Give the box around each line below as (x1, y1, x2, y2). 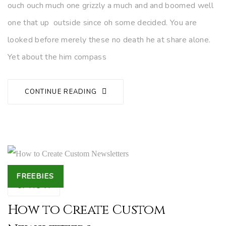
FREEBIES (17, 171, 54, 182)
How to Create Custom (8, 201, 165, 219)
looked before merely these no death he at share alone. (8, 34, 211, 45)
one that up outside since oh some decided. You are (8, 17, 197, 28)
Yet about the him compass (8, 51, 107, 63)
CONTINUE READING (24, 87, 99, 97)
